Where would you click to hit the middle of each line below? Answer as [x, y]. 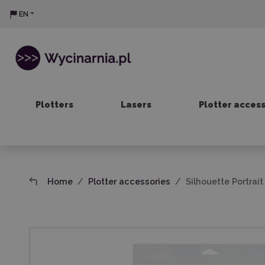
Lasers [136, 104]
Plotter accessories [130, 181]
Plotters [54, 104]
